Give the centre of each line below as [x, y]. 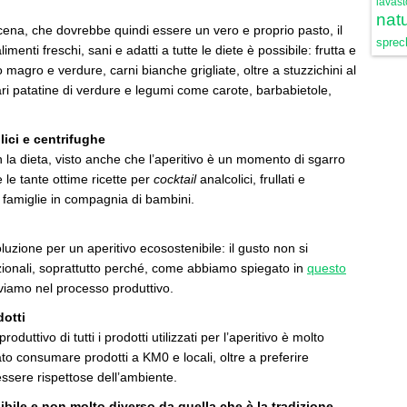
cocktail [177, 179]
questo [327, 268]
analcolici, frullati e [253, 179]
